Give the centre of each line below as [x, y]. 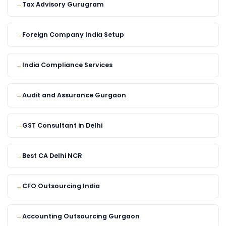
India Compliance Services [67, 65]
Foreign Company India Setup [73, 35]
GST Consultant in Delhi [62, 126]
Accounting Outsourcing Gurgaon [81, 216]
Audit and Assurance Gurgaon [74, 95]
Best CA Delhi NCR [52, 156]
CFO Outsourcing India [61, 186]
